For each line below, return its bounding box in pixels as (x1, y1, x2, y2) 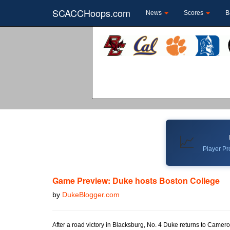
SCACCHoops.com (52, 6, 130, 20)
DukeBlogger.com (62, 190, 120, 199)
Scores (184, 9, 205, 16)
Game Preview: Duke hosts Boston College (52, 174, 220, 186)
